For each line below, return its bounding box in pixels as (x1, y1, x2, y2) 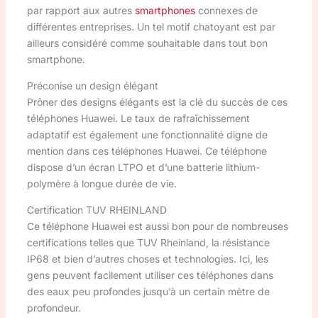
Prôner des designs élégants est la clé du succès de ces (26, 95, 287, 108)
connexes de (194, 4, 258, 16)
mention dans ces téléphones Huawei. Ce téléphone (26, 144, 267, 157)
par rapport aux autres (26, 4, 135, 16)
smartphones (134, 4, 195, 16)
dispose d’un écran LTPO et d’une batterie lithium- (26, 160, 260, 173)
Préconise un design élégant (26, 79, 158, 92)
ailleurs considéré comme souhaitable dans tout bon (26, 36, 268, 49)
